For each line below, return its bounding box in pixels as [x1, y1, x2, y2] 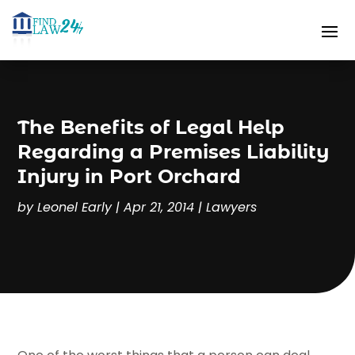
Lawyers [206, 198, 258, 217]
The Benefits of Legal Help [17, 116, 285, 139]
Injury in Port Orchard [17, 165, 242, 189]
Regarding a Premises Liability [17, 140, 330, 164]
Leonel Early [37, 198, 113, 217]
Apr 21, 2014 [124, 198, 195, 217]
